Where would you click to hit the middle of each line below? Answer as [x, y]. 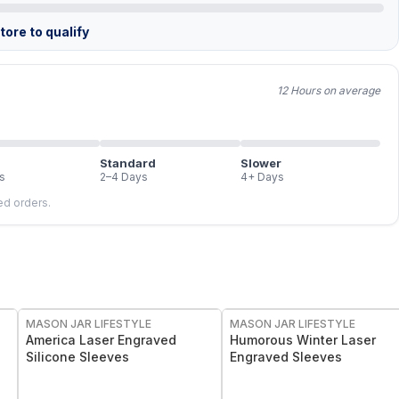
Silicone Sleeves [77, 357]
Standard [128, 163]
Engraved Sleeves [286, 357]
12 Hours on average [329, 90]
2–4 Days [124, 177]
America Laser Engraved [101, 340]
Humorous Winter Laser [303, 340]
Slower [261, 163]
